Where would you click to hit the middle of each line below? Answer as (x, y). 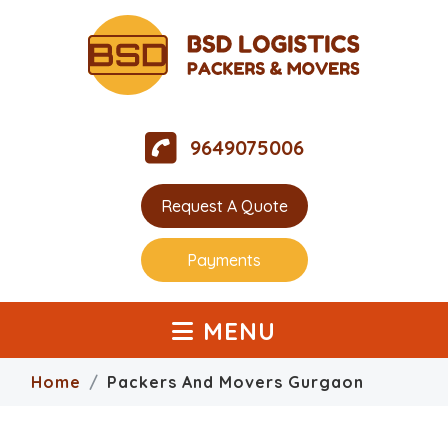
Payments (224, 260)
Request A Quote (224, 206)
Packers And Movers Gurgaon (235, 381)
